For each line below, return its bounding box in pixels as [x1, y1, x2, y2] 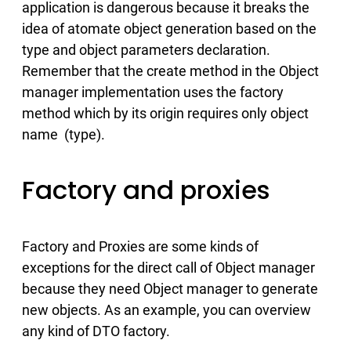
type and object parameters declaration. [22, 41, 270, 58]
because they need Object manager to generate [22, 280, 318, 297]
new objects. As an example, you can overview [22, 301, 311, 318]
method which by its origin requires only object [22, 104, 309, 121]
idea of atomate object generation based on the [22, 20, 317, 37]
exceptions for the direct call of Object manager [22, 259, 315, 276]
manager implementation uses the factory [22, 83, 284, 100]
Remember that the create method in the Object [22, 62, 319, 79]
